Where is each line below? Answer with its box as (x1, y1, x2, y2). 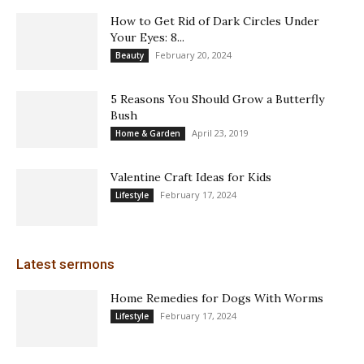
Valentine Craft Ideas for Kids (110, 169, 271, 184)
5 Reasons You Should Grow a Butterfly (110, 91, 324, 106)
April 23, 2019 (192, 126, 249, 139)
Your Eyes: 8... (110, 29, 184, 45)
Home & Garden (115, 127, 180, 139)
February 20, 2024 (155, 48, 232, 61)
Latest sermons (16, 255, 115, 272)
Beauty (115, 49, 144, 61)
